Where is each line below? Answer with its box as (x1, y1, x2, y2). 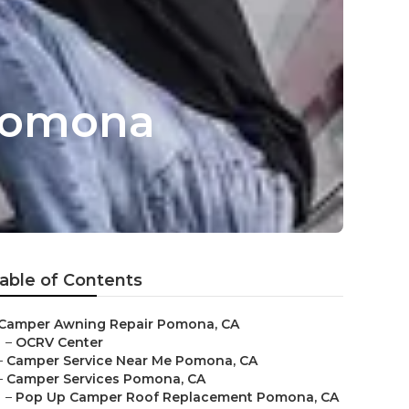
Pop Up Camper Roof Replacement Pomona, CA (16, 389, 339, 405)
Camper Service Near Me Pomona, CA (6, 352, 257, 369)
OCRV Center (16, 334, 103, 351)
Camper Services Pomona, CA (6, 371, 205, 387)
